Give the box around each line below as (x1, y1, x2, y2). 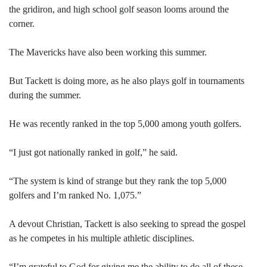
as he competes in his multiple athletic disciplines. (9, 233, 194, 244)
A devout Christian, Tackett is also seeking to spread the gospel (9, 219, 246, 229)
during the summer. (9, 90, 81, 101)
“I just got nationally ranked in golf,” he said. (9, 147, 178, 158)
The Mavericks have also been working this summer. (9, 47, 207, 58)
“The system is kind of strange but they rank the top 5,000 (9, 176, 226, 187)
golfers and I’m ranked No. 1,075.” (9, 190, 141, 201)
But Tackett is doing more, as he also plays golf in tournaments (9, 76, 244, 86)
